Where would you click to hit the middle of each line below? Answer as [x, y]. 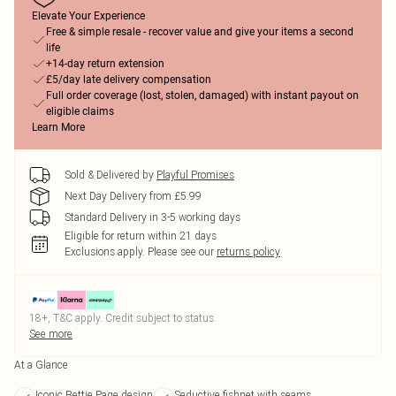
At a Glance [41, 365]
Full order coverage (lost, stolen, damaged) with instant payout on [202, 95]
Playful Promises [195, 175]
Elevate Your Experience [88, 16]
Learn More [58, 127]
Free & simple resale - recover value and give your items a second [200, 32]
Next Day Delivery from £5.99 [133, 196]
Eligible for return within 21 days [141, 236]
